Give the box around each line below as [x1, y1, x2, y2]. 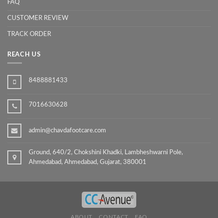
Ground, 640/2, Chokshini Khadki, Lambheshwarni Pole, [29, 149, 183, 156]
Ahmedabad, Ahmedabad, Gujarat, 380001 [29, 159, 146, 165]
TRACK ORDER [7, 31, 51, 37]
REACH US [7, 52, 41, 58]
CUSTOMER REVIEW [7, 15, 68, 21]
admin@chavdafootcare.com [29, 127, 106, 134]
